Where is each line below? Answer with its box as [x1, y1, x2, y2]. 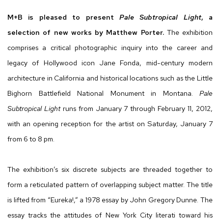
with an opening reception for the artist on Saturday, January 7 [7, 119, 213, 129]
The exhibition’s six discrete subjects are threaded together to [7, 165, 213, 174]
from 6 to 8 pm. [7, 134, 55, 144]
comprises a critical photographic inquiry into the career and [7, 43, 213, 53]
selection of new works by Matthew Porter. [7, 27, 167, 37]
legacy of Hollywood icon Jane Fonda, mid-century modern [7, 58, 213, 68]
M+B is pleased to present [7, 12, 119, 22]
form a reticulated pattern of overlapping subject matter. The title [7, 180, 213, 190]
